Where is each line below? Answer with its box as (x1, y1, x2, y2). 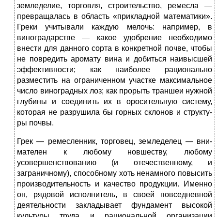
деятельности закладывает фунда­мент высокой (17, 201, 212, 210)
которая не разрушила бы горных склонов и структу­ (17, 108, 212, 117)
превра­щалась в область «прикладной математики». (17, 12, 212, 21)
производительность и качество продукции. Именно (17, 180, 212, 188)
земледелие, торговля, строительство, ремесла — (17, 1, 212, 10)
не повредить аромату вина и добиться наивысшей (17, 55, 212, 63)
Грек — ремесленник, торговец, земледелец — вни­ (17, 137, 212, 146)
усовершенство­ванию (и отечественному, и (17, 158, 212, 167)
